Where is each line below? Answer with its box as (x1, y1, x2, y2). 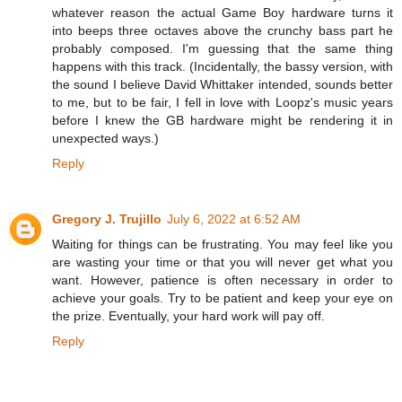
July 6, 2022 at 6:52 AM (167, 212, 301, 227)
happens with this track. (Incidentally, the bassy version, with (52, 59, 393, 74)
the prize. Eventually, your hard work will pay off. (52, 309, 325, 324)
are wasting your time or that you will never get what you (52, 255, 393, 270)
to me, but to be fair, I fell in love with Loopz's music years (52, 95, 393, 110)
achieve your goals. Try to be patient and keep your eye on (52, 291, 393, 306)
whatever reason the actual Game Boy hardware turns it (52, 5, 393, 21)
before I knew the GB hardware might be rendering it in (52, 113, 393, 128)
